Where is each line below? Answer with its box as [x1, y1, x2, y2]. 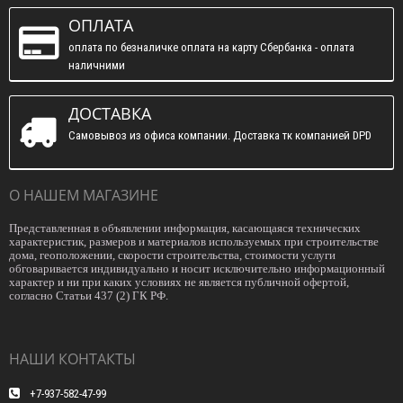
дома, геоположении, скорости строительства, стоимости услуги [9, 248, 336, 262]
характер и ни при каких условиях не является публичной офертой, [9, 275, 349, 289]
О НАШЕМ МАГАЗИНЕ [9, 185, 158, 205]
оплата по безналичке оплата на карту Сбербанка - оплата [68, 40, 354, 54]
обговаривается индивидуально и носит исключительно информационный [9, 262, 385, 275]
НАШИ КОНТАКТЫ [9, 349, 136, 369]
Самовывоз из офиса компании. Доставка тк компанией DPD [68, 129, 372, 142]
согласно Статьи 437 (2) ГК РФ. [9, 289, 168, 302]
